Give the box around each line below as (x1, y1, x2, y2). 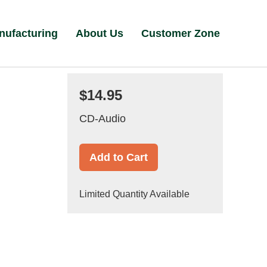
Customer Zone (141, 27, 221, 39)
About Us (76, 27, 124, 39)
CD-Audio (79, 113, 126, 125)
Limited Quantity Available (79, 189, 190, 199)
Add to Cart (89, 151, 148, 163)
